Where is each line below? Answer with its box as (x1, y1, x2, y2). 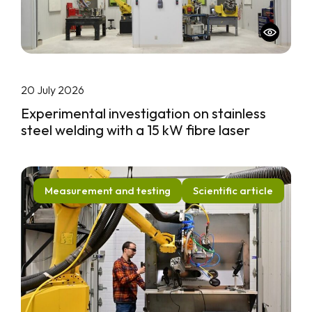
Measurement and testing (45, 183, 171, 197)
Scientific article (193, 183, 273, 197)
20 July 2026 (21, 82, 84, 97)
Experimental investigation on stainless (21, 104, 266, 122)
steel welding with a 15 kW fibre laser (21, 120, 250, 139)
